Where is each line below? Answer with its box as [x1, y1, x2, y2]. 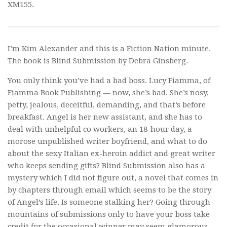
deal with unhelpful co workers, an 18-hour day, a [8, 125, 192, 134]
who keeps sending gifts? [8, 161, 102, 170]
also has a [166, 161, 205, 170]
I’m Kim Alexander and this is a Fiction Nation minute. [8, 44, 211, 53]
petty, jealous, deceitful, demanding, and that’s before [8, 100, 206, 109]
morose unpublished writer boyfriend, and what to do [8, 137, 207, 146]
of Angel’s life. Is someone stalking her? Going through [8, 198, 210, 207]
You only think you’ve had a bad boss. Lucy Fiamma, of [8, 76, 210, 85]
